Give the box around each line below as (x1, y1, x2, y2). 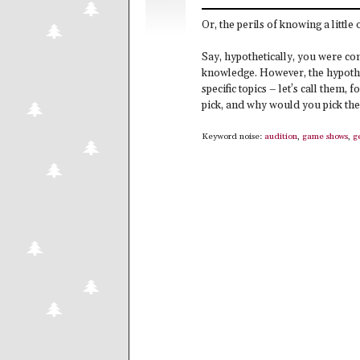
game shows (302, 131, 348, 143)
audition (264, 131, 297, 143)
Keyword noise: (202, 131, 264, 143)
